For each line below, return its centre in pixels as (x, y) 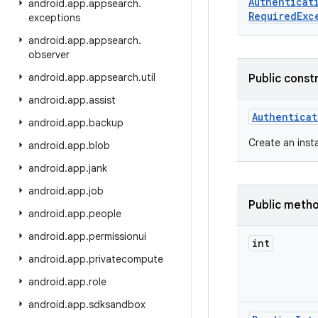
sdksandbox (117, 305)
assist (102, 100)
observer (49, 55)
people (105, 214)
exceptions (54, 18)
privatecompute (126, 259)
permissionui (117, 236)
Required (273, 16)
